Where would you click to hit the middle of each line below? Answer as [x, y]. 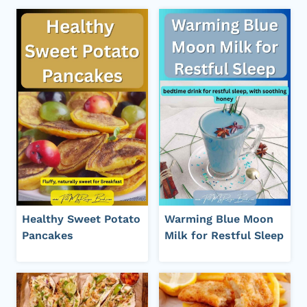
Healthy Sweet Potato [81, 219]
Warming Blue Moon [219, 219]
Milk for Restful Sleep [224, 236]
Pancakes [48, 236]
